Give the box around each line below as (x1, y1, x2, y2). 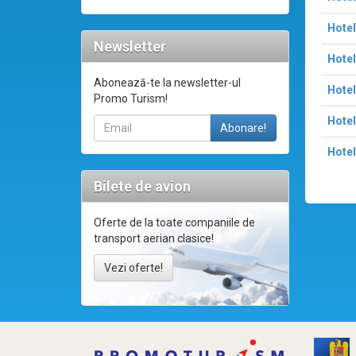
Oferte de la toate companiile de (94, 216, 255, 230)
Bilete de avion (94, 178, 191, 195)
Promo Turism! (94, 92, 168, 106)
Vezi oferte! (104, 261, 163, 275)
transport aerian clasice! (94, 232, 214, 246)
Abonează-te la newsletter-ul (94, 76, 241, 90)
